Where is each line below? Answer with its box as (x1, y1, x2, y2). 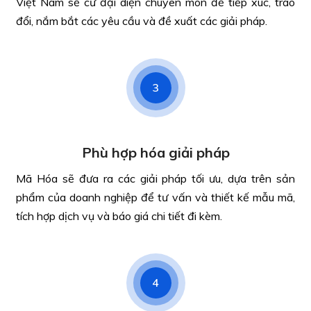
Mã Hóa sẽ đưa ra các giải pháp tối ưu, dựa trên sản (16, 171, 295, 185)
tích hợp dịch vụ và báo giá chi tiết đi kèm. (16, 209, 222, 223)
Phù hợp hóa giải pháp (81, 144, 230, 161)
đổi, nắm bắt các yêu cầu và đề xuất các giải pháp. (16, 14, 267, 28)
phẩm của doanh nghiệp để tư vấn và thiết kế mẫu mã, (16, 190, 295, 204)
